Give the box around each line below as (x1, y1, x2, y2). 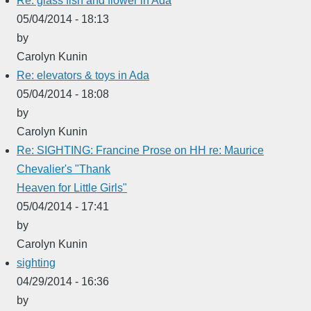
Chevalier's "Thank (17, 162, 110, 175)
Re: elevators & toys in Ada (17, 69, 149, 81)
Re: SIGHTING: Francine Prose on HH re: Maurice (17, 144, 264, 156)
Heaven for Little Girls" (17, 181, 127, 194)
